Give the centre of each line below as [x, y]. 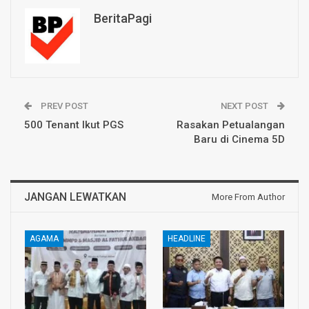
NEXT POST [246, 106]
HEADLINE [187, 238]
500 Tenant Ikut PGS [74, 124]
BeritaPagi [123, 18]
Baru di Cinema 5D [239, 139]
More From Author [248, 197]
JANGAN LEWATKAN [75, 197]
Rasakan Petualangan [231, 124]
